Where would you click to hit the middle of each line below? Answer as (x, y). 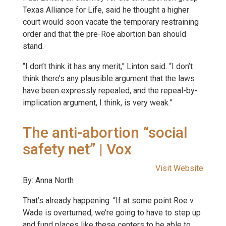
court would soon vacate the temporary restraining (111, 22)
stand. (33, 46)
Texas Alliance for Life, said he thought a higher (106, 10)
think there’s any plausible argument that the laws (109, 78)
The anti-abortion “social (105, 132)
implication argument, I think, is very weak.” (98, 103)
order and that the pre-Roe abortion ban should (104, 34)
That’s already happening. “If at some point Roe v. (109, 201)
